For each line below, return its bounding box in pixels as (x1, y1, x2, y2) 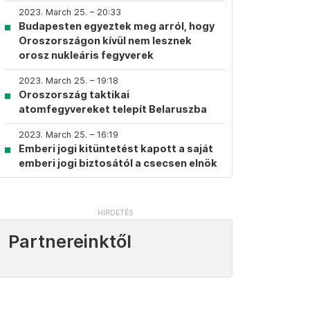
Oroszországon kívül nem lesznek (19, 35, 192, 46)
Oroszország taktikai (19, 89, 129, 100)
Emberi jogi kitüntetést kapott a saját (19, 143, 213, 154)
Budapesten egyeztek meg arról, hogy (19, 20, 215, 32)
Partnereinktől (8, 231, 131, 252)
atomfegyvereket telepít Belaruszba (19, 103, 207, 115)
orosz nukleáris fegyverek (19, 49, 154, 61)
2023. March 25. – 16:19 (19, 129, 118, 140)
